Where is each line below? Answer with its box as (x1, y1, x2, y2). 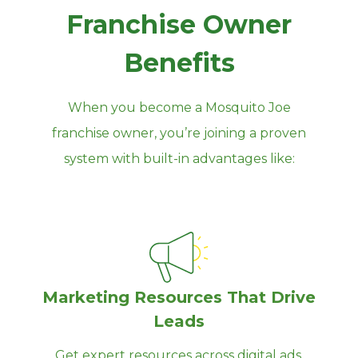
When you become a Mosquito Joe (67, 99, 291, 115)
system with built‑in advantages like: (63, 150, 295, 166)
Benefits (123, 46, 235, 78)
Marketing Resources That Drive (42, 287, 316, 307)
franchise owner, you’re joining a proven (52, 125, 306, 141)
